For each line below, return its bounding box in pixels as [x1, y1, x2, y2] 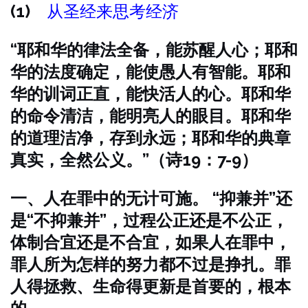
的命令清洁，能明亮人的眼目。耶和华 [10, 106, 291, 126]
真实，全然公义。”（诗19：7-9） [10, 150, 258, 170]
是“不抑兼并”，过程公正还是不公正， [10, 210, 288, 230]
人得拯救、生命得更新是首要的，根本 [10, 276, 291, 296]
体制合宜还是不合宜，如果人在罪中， [10, 232, 291, 252]
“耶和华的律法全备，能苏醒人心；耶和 [10, 40, 298, 60]
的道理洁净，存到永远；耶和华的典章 [10, 128, 291, 148]
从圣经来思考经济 [43, 1, 179, 21]
